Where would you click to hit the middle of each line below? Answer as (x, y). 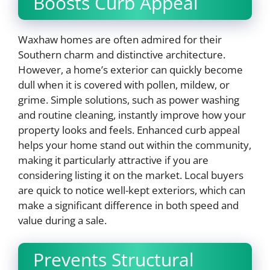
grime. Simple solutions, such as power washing (129, 99)
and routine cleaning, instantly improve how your (132, 115)
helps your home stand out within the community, (135, 145)
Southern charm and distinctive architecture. (122, 54)
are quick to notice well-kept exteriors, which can (132, 190)
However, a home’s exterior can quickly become (130, 69)
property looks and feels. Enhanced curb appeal (129, 130)
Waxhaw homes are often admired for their (120, 39)
